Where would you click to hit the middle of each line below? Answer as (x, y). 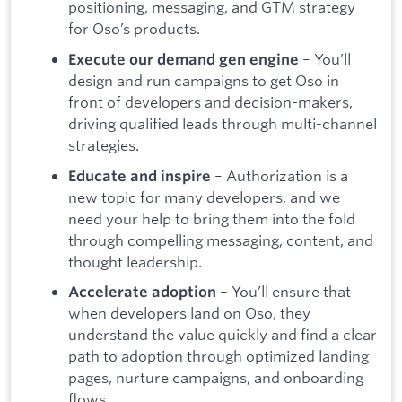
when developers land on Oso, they (189, 313)
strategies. (104, 145)
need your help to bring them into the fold (212, 218)
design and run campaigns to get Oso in (204, 80)
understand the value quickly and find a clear (223, 335)
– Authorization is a (280, 175)
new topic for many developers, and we (204, 197)
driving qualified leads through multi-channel (223, 123)
